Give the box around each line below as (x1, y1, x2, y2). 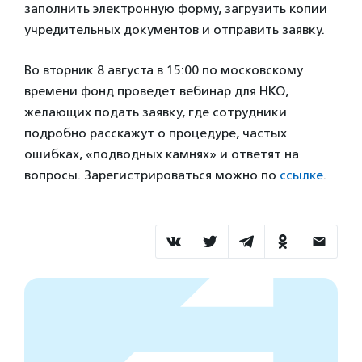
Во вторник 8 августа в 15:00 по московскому (24, 62, 303, 78)
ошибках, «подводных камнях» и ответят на (24, 146, 299, 162)
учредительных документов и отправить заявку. (24, 22, 325, 37)
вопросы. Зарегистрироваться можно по (24, 167, 280, 183)
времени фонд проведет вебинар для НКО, (24, 83, 288, 99)
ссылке (280, 167, 323, 183)
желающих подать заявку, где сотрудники (24, 104, 287, 120)
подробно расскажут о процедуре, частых (24, 125, 287, 141)
